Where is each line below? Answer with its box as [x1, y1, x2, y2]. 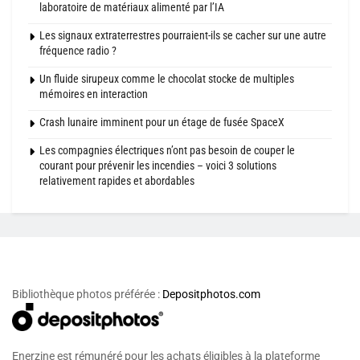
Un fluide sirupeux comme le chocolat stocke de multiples [39, 72, 294, 86]
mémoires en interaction [39, 88, 148, 101]
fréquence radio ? [39, 44, 117, 58]
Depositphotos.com [162, 288, 260, 301]
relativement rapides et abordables [39, 174, 194, 188]
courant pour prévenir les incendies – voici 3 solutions [39, 159, 276, 173]
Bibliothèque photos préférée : [12, 288, 162, 301]
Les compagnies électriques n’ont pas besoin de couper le [39, 144, 295, 157]
